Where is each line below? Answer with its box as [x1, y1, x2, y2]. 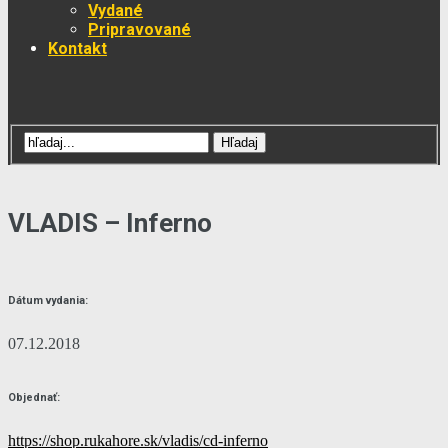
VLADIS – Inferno [8, 208, 212, 238]
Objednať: [8, 391, 60, 405]
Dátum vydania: [8, 294, 88, 308]
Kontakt [48, 39, 107, 58]
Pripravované [88, 20, 191, 39]
